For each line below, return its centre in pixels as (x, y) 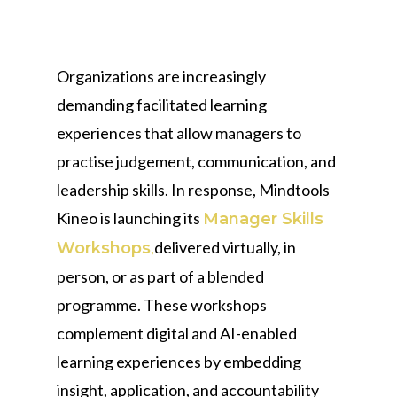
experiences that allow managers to (179, 133)
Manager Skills (263, 219)
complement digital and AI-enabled (177, 333)
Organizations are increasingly (161, 76)
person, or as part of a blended (160, 276)
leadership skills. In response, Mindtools (193, 190)
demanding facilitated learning (162, 105)
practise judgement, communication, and (196, 161)
